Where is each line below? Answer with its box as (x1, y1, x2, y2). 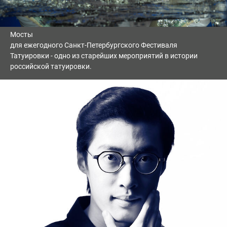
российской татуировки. (10, 62, 92, 71)
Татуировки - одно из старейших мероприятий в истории (10, 52, 198, 60)
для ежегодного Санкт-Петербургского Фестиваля (10, 41, 177, 50)
